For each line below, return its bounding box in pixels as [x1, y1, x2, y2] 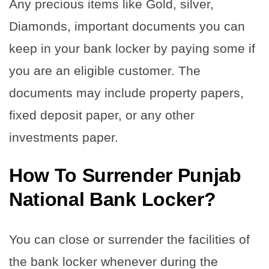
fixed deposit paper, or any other [9, 108, 195, 122]
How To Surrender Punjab [9, 165, 241, 187]
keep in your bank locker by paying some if [9, 41, 255, 56]
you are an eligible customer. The [9, 64, 201, 78]
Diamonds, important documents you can [9, 19, 245, 34]
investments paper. [9, 130, 118, 145]
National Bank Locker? [9, 189, 216, 211]
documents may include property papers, [9, 86, 244, 100]
